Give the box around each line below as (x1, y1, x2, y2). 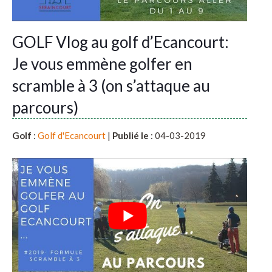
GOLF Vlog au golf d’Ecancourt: (12, 32, 229, 52)
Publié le (112, 130, 149, 141)
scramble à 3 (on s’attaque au (12, 76, 210, 96)
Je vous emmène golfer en (12, 54, 192, 74)
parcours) (12, 98, 78, 118)
